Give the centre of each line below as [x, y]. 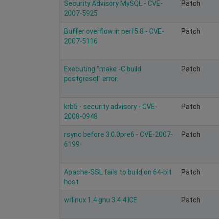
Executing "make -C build [103, 69]
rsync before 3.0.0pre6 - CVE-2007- [119, 134]
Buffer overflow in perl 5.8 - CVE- [114, 31]
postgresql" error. [91, 78]
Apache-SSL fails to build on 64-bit [118, 172]
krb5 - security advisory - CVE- [111, 106]
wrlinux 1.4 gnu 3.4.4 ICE [101, 200]
